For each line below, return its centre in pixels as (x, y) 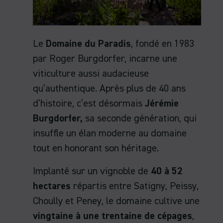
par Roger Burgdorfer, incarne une (105, 58)
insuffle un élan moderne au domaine (110, 133)
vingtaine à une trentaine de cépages (112, 216)
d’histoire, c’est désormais (88, 103)
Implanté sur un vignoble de (92, 171)
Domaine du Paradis (88, 44)
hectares (52, 186)
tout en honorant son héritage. (96, 148)
